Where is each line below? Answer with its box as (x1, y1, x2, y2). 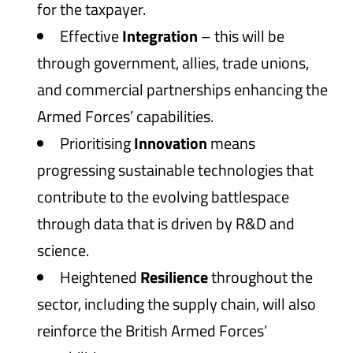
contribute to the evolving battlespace (37, 184, 290, 209)
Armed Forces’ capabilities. (37, 104, 214, 128)
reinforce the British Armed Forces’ (37, 318, 268, 343)
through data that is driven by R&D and (37, 211, 295, 236)
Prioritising (60, 131, 135, 155)
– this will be (198, 24, 285, 48)
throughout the (208, 265, 314, 289)
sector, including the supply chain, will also (37, 292, 317, 316)
